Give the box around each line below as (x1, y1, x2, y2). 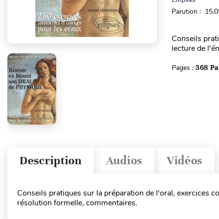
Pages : (171, 63, 196, 72)
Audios (106, 153, 142, 168)
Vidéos (166, 153, 203, 168)
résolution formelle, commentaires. (17, 197, 137, 209)
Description (20, 153, 82, 168)
